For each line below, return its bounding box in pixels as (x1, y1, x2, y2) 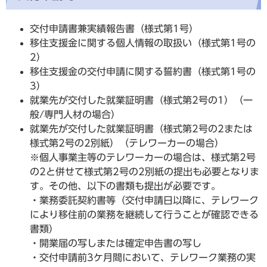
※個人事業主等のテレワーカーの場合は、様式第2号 (30, 152, 256, 162)
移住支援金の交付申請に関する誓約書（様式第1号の (30, 66, 256, 76)
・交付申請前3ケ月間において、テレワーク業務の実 (30, 252, 256, 262)
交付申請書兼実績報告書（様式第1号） (30, 23, 198, 33)
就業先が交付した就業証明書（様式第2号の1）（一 (30, 95, 253, 105)
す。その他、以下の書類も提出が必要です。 (30, 181, 221, 191)
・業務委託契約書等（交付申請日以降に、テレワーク (30, 195, 259, 205)
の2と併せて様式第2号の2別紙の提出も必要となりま (30, 166, 259, 176)
